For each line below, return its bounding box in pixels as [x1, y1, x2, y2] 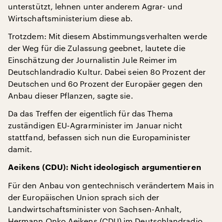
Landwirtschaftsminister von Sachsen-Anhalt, [8, 204, 182, 214]
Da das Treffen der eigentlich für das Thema [8, 109, 173, 118]
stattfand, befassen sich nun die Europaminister [8, 132, 190, 142]
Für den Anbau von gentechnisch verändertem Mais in [8, 180, 214, 190]
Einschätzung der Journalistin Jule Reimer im [8, 55, 177, 64]
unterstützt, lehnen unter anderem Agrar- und [8, 1, 183, 11]
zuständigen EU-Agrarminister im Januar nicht [8, 120, 183, 130]
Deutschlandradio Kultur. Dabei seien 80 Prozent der [8, 67, 206, 76]
